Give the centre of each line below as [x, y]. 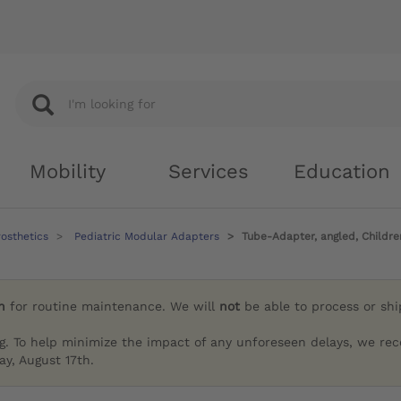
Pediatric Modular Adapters [147, 236]
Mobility [68, 171]
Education [342, 171]
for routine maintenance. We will [113, 307]
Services [209, 171]
